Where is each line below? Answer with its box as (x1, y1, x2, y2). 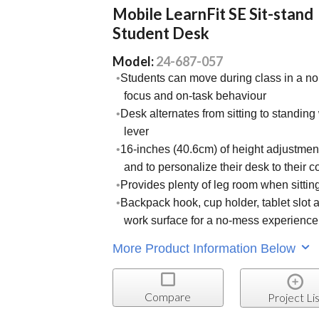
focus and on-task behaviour (124, 90, 267, 103)
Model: (113, 53, 157, 70)
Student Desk (113, 23, 210, 43)
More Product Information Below (113, 241, 300, 256)
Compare (145, 290, 192, 304)
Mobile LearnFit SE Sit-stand (113, 4, 314, 24)
